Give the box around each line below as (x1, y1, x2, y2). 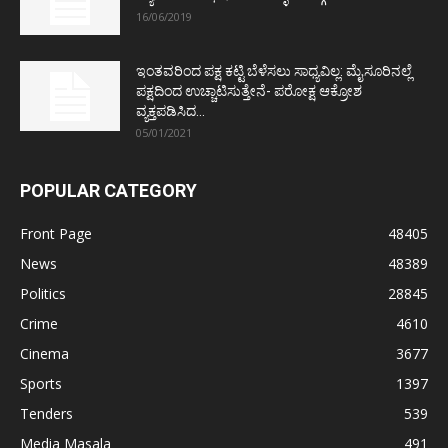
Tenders (20, 404, 73, 424)
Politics (20, 284, 66, 304)
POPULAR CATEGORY (20, 180, 197, 202)
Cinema (20, 344, 69, 364)
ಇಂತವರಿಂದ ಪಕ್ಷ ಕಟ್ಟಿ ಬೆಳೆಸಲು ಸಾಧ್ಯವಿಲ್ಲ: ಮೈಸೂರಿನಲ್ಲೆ (136, 63, 412, 80)
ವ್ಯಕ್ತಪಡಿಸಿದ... (136, 103, 205, 120)
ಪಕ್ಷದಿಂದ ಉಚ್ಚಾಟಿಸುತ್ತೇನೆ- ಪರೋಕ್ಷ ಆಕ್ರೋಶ (136, 83, 362, 100)
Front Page (20, 224, 92, 244)
